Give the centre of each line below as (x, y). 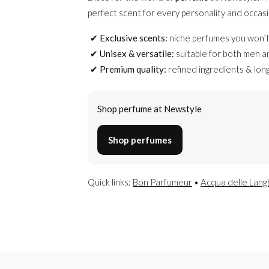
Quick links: (110, 182)
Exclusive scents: (134, 38)
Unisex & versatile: (137, 53)
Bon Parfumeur (162, 182)
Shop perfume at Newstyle (150, 108)
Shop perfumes (140, 140)
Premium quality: (133, 69)
